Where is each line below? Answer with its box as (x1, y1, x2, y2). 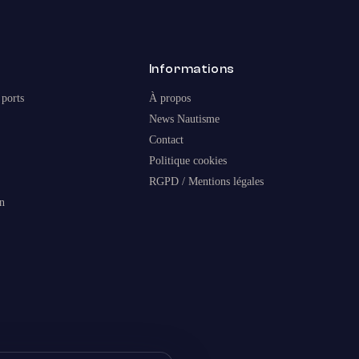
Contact (148, 134, 184, 147)
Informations (148, 63, 235, 77)
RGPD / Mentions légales (148, 175, 264, 188)
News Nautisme (148, 113, 220, 126)
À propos (148, 92, 191, 105)
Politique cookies (148, 155, 227, 167)
